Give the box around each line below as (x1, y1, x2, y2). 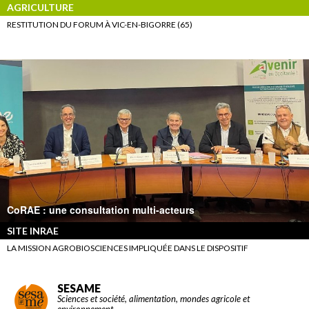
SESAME (57, 281, 101, 295)
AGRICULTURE (7, 1, 74, 14)
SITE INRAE (7, 224, 59, 237)
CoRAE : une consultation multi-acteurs (7, 202, 195, 217)
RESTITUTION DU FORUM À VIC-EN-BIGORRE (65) (7, 19, 192, 30)
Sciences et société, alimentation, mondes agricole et (57, 292, 250, 304)
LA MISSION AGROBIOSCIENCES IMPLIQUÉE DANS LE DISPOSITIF (7, 242, 248, 253)
